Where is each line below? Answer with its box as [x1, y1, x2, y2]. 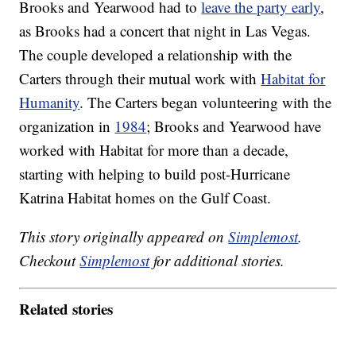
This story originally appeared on [19, 226, 229, 247]
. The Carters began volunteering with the [79, 92, 332, 113]
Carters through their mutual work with [19, 68, 261, 89]
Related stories [19, 297, 114, 319]
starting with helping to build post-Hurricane [19, 164, 291, 184]
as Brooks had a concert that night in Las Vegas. [19, 21, 311, 41]
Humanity [19, 92, 80, 113]
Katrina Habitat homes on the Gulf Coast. [19, 188, 272, 208]
